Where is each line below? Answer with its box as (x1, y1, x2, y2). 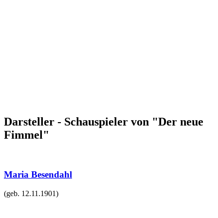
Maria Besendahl (4, 169, 72, 180)
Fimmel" (4, 128, 49, 142)
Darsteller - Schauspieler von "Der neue (4, 115, 203, 128)
